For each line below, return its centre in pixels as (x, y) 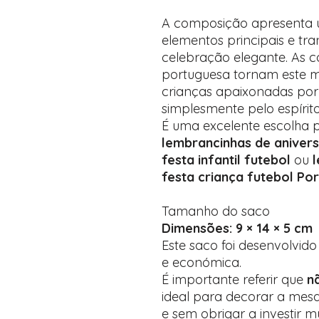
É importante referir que (234, 279)
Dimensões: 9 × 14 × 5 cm (237, 228)
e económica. (202, 262)
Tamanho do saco (216, 211)
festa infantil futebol (226, 160)
